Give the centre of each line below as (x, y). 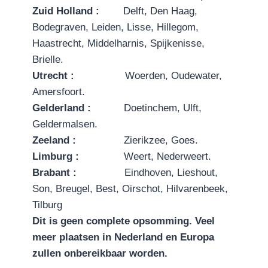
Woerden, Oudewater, (173, 76)
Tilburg (49, 205)
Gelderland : (78, 108)
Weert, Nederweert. (169, 157)
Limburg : (78, 157)
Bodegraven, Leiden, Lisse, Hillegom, (115, 28)
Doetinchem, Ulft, (163, 108)
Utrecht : (79, 76)
